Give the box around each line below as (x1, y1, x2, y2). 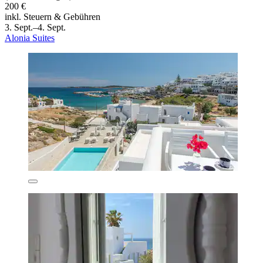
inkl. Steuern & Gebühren (5, 11, 100, 22)
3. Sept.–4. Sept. (5, 22, 66, 32)
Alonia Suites (5, 32, 55, 43)
